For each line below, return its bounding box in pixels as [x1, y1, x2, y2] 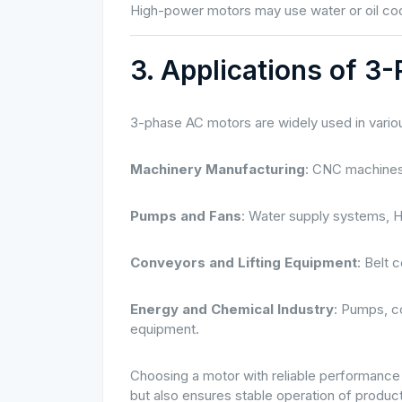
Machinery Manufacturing [130, 161, 305, 178]
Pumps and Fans [130, 207, 241, 224]
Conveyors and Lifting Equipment [130, 254, 357, 271]
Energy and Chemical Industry [130, 301, 334, 318]
